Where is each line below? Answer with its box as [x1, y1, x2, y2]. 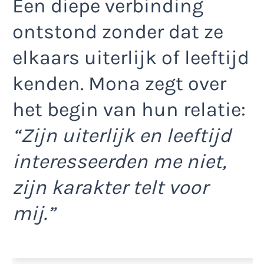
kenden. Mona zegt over [12, 71, 226, 95]
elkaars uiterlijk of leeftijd [12, 45, 249, 70]
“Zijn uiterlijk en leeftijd [12, 123, 231, 147]
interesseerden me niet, [12, 149, 226, 173]
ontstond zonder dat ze [12, 19, 223, 44]
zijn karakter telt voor [12, 175, 208, 199]
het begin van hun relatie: [12, 97, 246, 121]
